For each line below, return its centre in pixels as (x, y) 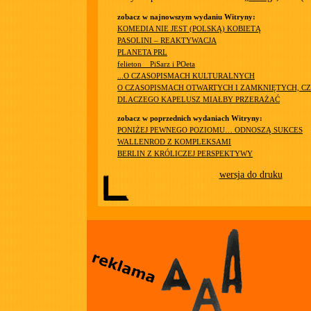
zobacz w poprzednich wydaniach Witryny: (190, 118)
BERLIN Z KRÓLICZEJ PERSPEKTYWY (185, 154)
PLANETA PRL (142, 52)
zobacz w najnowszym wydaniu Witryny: (186, 17)
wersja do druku (251, 174)
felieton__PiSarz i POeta (156, 64)
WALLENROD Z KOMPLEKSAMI (174, 142)
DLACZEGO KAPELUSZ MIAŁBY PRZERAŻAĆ (199, 100)
